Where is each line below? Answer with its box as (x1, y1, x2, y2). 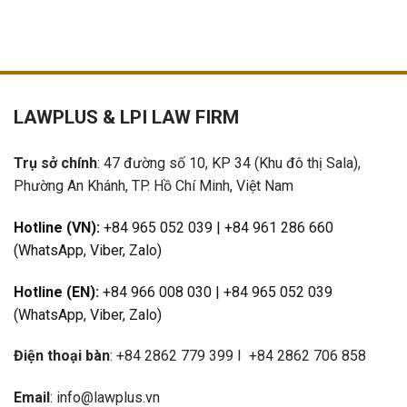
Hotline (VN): (14, 218, 100, 236)
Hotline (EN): (14, 283, 99, 301)
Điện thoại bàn (14, 347, 110, 365)
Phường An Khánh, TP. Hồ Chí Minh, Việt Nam (14, 176, 293, 194)
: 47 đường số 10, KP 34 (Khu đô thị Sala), (97, 154, 361, 172)
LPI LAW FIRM (120, 106, 239, 129)
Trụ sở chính (14, 154, 97, 172)
